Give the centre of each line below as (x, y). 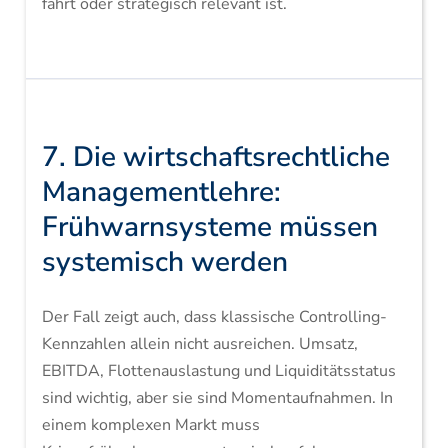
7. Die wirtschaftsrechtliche (215, 157)
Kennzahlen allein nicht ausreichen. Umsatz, (199, 344)
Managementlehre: (161, 192)
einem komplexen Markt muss (150, 425)
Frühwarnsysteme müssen (209, 227)
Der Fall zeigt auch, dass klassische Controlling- (214, 317)
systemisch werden (164, 262)
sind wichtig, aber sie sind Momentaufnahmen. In (217, 398)
